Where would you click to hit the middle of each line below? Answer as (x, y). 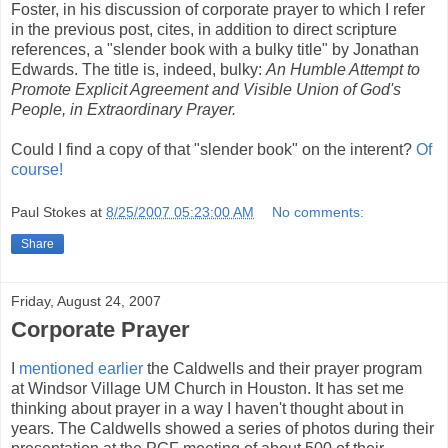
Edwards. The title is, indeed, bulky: (138, 69)
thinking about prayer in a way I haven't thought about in (207, 408)
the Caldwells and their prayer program (282, 368)
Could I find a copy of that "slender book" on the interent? (213, 149)
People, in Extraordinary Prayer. (123, 109)
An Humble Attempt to (343, 69)
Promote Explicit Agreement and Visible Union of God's (206, 89)
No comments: (318, 212)
